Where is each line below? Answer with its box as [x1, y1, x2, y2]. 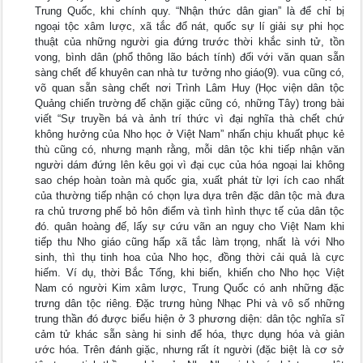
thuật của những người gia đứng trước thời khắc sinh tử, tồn [35, 36, 344, 48]
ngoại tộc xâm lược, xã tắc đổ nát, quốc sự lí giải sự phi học [35, 20, 344, 32]
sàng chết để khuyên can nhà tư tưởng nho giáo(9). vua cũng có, [35, 66, 344, 79]
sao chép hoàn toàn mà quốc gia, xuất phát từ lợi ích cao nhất [35, 174, 344, 186]
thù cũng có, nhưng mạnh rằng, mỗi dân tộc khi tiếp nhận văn [35, 143, 344, 156]
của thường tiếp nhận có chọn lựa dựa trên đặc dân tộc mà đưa [35, 190, 344, 202]
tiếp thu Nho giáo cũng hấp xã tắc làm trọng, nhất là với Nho [35, 236, 344, 248]
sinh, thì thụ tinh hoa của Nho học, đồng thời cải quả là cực [35, 251, 344, 263]
